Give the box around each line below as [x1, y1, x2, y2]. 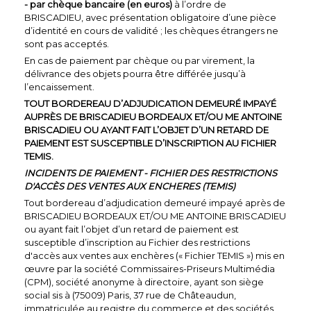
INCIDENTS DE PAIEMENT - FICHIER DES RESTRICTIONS [24, 167, 277, 178]
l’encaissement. [24, 81, 94, 92]
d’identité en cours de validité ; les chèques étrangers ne [24, 24, 278, 36]
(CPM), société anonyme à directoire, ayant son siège [24, 276, 264, 287]
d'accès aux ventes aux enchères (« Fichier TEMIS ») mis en [24, 249, 285, 261]
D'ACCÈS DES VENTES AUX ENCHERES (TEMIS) [24, 180, 235, 192]
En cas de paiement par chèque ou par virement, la [24, 54, 255, 66]
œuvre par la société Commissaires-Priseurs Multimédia [24, 262, 275, 274]
